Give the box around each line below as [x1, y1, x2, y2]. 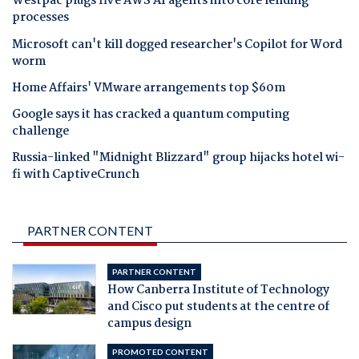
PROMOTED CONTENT [111, 346, 208, 357]
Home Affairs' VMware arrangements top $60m [12, 78, 285, 98]
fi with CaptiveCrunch [12, 165, 139, 185]
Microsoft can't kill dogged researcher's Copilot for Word [12, 34, 342, 54]
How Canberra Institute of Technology [107, 280, 329, 300]
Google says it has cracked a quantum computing [12, 105, 289, 125]
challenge [12, 122, 69, 142]
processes [12, 8, 69, 28]
